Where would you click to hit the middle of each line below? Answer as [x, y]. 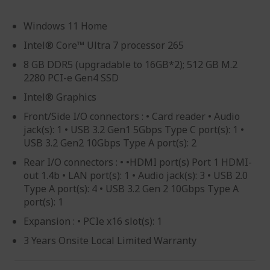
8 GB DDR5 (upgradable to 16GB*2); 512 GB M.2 [130, 64]
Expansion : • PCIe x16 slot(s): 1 [93, 221]
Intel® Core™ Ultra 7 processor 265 [104, 45]
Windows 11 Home [65, 26]
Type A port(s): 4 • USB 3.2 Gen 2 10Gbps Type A [131, 189]
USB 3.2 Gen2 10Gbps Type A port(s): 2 [110, 143]
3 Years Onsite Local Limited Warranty [110, 240]
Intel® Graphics [60, 97]
